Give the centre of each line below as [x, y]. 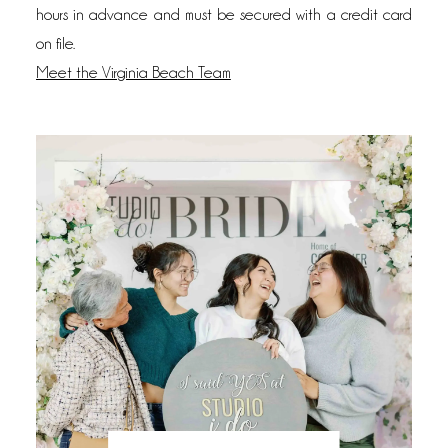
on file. [55, 43]
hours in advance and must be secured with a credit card [224, 14]
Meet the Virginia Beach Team [133, 72]
